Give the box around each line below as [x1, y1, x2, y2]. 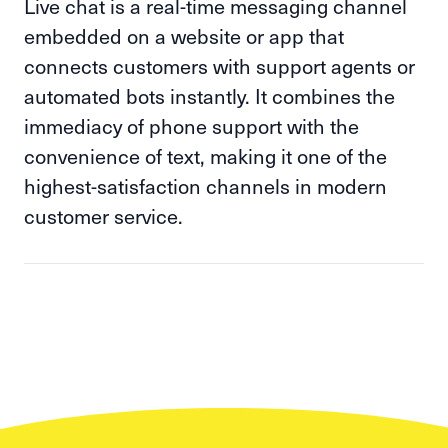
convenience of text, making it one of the [24, 142, 387, 170]
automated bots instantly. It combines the [24, 82, 395, 110]
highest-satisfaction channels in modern [24, 172, 387, 200]
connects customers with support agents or [24, 52, 415, 80]
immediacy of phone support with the [24, 112, 359, 140]
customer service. [24, 202, 183, 230]
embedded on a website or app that [24, 22, 344, 50]
